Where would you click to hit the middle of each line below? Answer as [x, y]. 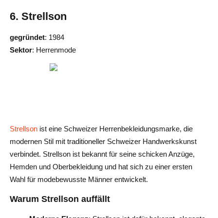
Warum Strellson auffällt [60, 199]
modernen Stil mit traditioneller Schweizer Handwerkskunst [103, 141]
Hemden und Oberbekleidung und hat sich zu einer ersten [101, 166]
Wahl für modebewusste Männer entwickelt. [79, 179]
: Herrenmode [54, 50]
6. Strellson [38, 16]
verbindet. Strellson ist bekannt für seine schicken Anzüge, [102, 154]
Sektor [21, 50]
